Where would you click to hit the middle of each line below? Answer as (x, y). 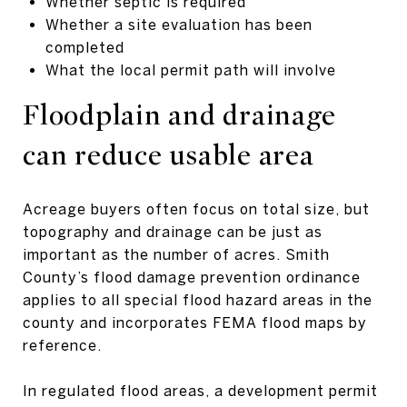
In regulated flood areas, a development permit (200, 390)
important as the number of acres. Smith (176, 254)
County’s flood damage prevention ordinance (192, 277)
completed (84, 47)
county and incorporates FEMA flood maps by (195, 322)
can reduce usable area (169, 155)
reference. (62, 345)
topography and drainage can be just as (173, 231)
